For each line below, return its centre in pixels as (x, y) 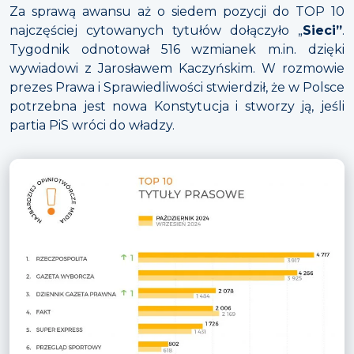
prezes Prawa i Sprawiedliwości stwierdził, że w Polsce (177, 87)
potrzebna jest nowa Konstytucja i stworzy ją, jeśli (177, 106)
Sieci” (322, 30)
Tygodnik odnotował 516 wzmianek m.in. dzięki (177, 49)
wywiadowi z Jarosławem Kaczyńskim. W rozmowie (177, 68)
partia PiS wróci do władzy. (92, 125)
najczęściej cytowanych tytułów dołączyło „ (156, 30)
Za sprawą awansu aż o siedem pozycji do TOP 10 (177, 11)
